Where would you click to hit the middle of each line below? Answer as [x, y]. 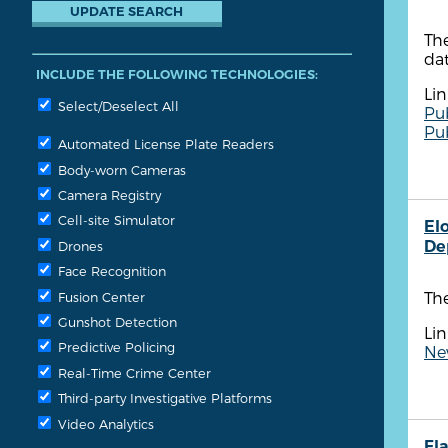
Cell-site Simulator [114, 220]
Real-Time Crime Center [132, 372]
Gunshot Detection [115, 322]
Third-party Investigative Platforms [163, 398]
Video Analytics [104, 423]
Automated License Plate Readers [164, 144]
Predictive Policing [114, 347]
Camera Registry [107, 195]
